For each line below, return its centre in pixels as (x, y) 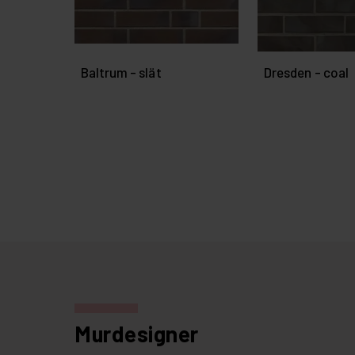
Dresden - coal (306, 73)
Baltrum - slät (121, 73)
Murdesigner (137, 334)
